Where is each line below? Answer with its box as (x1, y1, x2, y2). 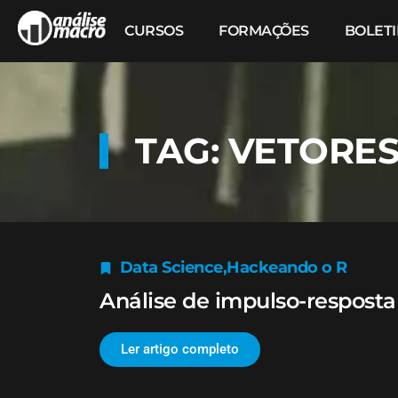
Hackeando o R (227, 258, 347, 277)
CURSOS (124, 22, 183, 39)
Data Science (119, 258, 223, 277)
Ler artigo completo (121, 341, 239, 357)
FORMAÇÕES (219, 22, 309, 39)
